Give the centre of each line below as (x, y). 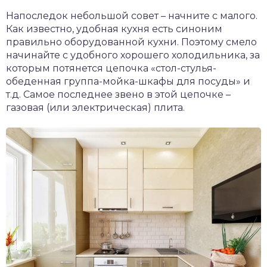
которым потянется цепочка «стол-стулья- (111, 69)
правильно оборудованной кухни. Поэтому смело (131, 42)
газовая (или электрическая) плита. (95, 108)
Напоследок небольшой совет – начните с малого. (132, 16)
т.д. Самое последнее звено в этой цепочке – (118, 95)
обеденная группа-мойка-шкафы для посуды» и (128, 82)
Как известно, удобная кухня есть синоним (114, 29)
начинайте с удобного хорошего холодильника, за (133, 55)
